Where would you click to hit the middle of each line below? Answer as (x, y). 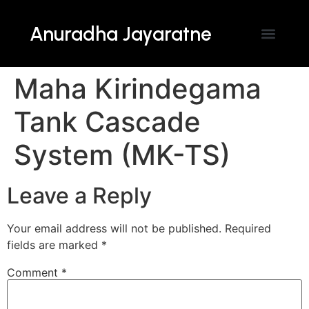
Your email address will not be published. (114, 228)
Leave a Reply (79, 196)
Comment (34, 273)
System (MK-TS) (122, 155)
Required (248, 228)
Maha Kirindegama (138, 89)
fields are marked (54, 245)
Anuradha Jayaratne (120, 33)
